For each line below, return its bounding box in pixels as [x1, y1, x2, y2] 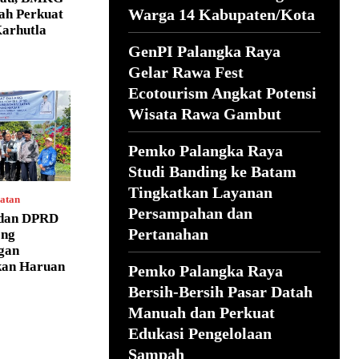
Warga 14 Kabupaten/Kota [128, 5, 315, 23]
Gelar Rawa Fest [128, 63, 244, 81]
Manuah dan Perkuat [128, 303, 275, 321]
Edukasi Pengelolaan [128, 324, 272, 342]
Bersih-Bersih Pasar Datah [128, 282, 313, 301]
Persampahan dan [128, 204, 252, 222]
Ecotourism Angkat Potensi [128, 83, 317, 102]
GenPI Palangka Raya [128, 42, 280, 60]
